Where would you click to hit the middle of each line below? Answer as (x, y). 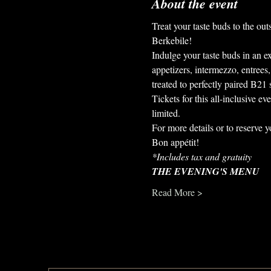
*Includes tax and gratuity (201, 157)
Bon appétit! (175, 142)
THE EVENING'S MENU (205, 171)
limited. (166, 113)
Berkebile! (171, 41)
